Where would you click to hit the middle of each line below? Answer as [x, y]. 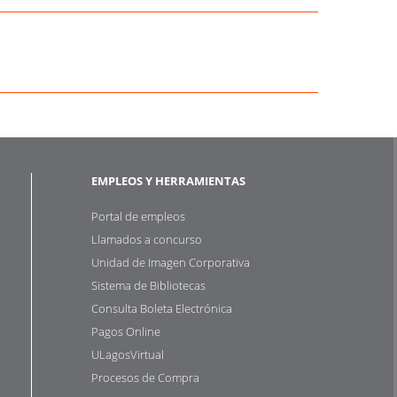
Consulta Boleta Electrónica [162, 308]
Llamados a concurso [147, 239]
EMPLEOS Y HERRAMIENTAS [169, 180]
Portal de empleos [139, 216]
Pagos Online [126, 331]
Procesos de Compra [146, 377]
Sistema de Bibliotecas [149, 285]
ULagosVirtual [128, 354]
